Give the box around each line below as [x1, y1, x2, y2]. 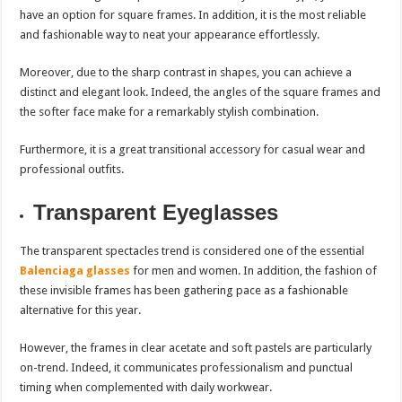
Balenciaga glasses [20, 264, 131, 278]
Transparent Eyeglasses [33, 200, 279, 225]
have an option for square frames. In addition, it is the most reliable [20, 8, 367, 22]
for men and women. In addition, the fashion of [130, 264, 378, 278]
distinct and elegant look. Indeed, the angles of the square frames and [20, 85, 381, 100]
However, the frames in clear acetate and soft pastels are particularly [20, 341, 372, 355]
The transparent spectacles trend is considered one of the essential [20, 244, 365, 258]
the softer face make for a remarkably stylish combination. [20, 105, 319, 119]
